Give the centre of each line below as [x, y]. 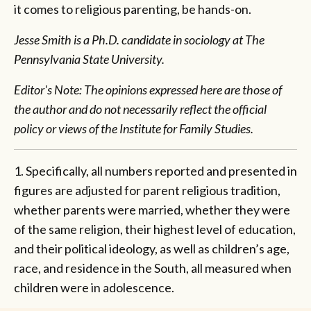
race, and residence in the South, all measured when [153, 268]
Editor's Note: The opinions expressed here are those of [148, 90]
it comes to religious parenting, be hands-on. [133, 9]
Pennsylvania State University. [90, 59]
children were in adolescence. [94, 288]
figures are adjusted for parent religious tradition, [147, 191]
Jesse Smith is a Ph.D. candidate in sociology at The [139, 40]
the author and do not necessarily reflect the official [140, 109]
